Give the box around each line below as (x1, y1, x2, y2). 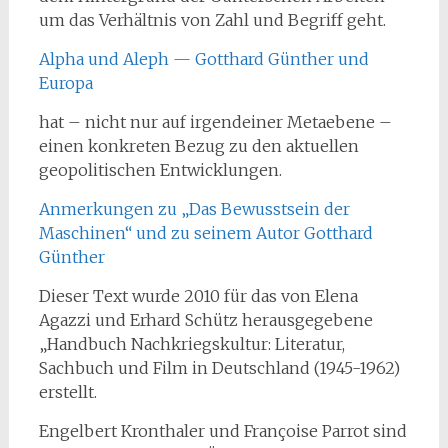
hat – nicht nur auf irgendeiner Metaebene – (38, 112, 392, 132)
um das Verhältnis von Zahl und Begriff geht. (38, 10, 386, 30)
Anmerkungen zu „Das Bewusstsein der (38, 199, 350, 219)
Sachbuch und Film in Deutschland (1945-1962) (38, 358, 400, 378)
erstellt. (38, 382, 97, 402)
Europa (38, 73, 93, 93)
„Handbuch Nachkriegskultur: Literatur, (38, 334, 345, 354)
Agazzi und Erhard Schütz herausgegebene (38, 310, 373, 330)
